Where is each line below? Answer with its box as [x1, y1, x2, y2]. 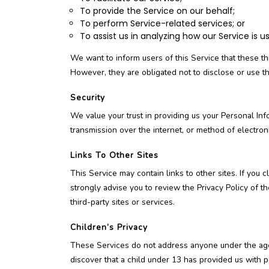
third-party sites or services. [70, 196, 175, 208]
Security [70, 92, 105, 103]
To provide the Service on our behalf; [80, 5, 235, 17]
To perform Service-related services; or [80, 17, 245, 29]
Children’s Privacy [70, 222, 148, 233]
